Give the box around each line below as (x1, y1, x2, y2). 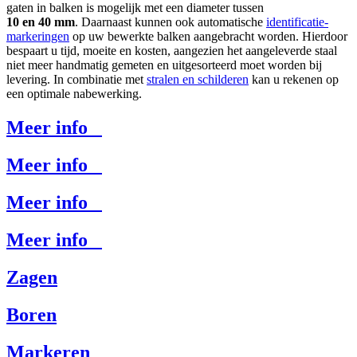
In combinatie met (53, 73, 147, 87)
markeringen (6, 29, 69, 44)
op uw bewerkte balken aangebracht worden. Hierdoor (69, 29, 347, 44)
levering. (6, 73, 53, 87)
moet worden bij (237, 58, 322, 73)
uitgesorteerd (172, 58, 237, 73)
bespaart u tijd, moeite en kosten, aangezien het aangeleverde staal (6, 44, 337, 58)
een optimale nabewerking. (6, 87, 142, 101)
